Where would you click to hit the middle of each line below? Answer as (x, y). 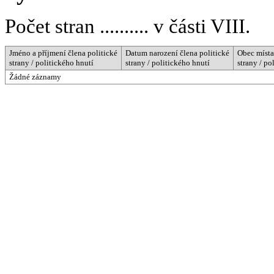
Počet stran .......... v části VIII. (128, 26)
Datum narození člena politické (177, 53)
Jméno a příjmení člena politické (63, 53)
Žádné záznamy (35, 76)
